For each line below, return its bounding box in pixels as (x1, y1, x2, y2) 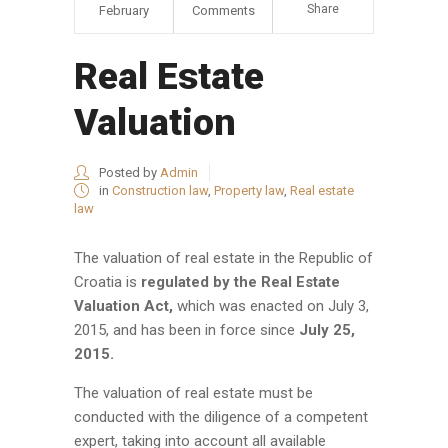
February (99, 3, 149, 18)
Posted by (96, 165, 160, 180)
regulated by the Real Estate (141, 273, 340, 291)
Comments (191, 3, 255, 18)
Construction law (112, 183, 208, 198)
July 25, (299, 321, 355, 339)
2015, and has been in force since (74, 321, 299, 339)
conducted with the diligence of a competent (74, 408, 368, 426)
